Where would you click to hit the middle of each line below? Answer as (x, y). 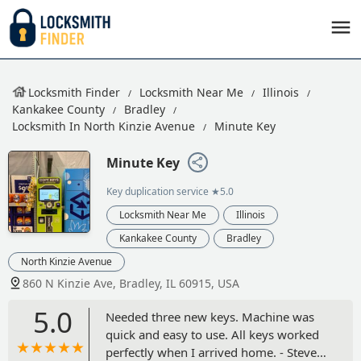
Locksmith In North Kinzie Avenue (104, 126)
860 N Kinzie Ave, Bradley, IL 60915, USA (131, 283)
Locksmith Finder (74, 92)
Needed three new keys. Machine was (210, 316)
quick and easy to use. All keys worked (212, 334)
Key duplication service (158, 191)
